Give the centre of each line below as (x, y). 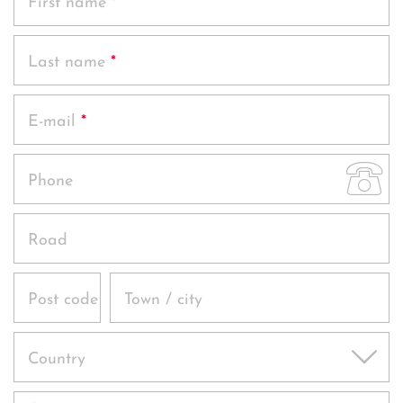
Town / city (163, 300)
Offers (175, 32)
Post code (63, 300)
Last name (67, 62)
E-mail (52, 121)
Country (57, 359)
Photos (175, 95)
